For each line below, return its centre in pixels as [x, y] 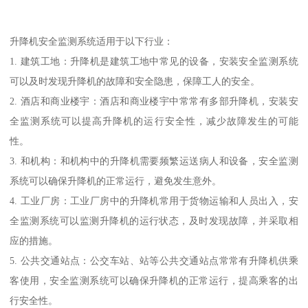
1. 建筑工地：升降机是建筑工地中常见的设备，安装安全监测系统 [154, 61]
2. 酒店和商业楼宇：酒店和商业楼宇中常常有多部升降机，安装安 [154, 101]
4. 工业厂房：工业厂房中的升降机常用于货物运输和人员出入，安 [154, 200]
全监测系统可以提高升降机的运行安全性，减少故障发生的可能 [154, 121]
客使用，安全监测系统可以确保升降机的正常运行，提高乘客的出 [154, 280]
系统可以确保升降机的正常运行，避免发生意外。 [116, 180]
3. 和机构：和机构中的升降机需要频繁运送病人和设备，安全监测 [154, 161]
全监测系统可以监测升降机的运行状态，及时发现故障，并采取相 [154, 220]
